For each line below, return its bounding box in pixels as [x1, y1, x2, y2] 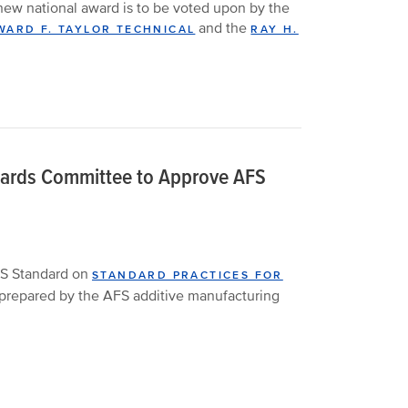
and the [195, 19, 251, 37]
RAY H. [250, 23, 299, 36]
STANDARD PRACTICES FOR [92, 269, 283, 282]
